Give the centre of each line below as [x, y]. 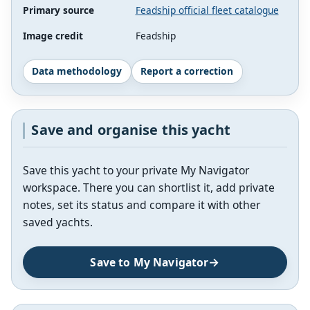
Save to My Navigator [149, 263]
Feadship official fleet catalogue [207, 10]
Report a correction [187, 71]
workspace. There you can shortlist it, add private [149, 187]
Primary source [58, 10]
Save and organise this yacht [131, 130]
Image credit [53, 35]
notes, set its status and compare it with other [142, 204]
